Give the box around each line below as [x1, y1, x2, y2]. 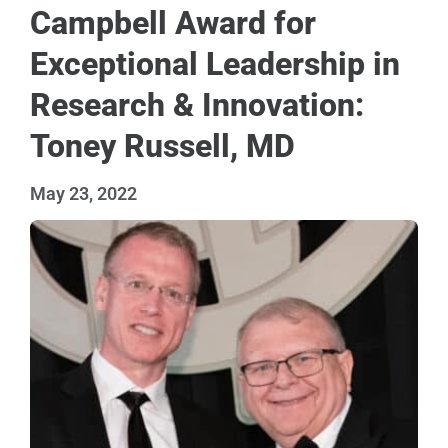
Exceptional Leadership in [30, 44, 400, 83]
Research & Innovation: [30, 85, 364, 124]
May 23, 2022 [30, 182, 137, 204]
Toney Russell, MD [30, 126, 295, 165]
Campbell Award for [30, 3, 316, 42]
